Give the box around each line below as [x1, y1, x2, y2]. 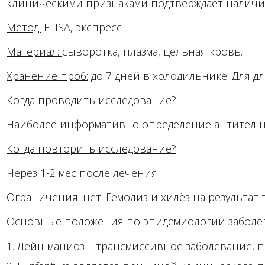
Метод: [7, 20, 41, 34]
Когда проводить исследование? [7, 93, 176, 107]
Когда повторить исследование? [7, 141, 176, 156]
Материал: [7, 44, 62, 59]
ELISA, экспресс [41, 20, 122, 34]
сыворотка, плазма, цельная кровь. [62, 44, 243, 59]
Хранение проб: [7, 69, 88, 83]
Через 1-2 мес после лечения [7, 166, 157, 180]
